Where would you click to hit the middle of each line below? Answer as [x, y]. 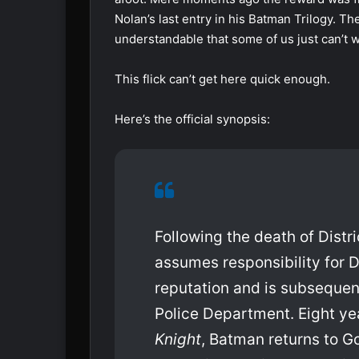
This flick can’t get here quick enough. [222, 79]
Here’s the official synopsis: [192, 119]
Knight [178, 340]
